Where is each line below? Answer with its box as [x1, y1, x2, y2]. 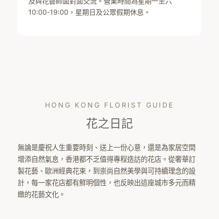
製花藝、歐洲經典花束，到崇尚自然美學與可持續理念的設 [17, 167, 196, 175]
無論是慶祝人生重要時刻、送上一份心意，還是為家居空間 [17, 143, 196, 152]
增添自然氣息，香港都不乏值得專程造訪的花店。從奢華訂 [17, 155, 196, 164]
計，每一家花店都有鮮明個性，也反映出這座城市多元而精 [17, 178, 196, 187]
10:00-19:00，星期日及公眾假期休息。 [28, 8, 151, 17]
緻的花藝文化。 [17, 190, 66, 199]
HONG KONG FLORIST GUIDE [45, 100, 174, 109]
